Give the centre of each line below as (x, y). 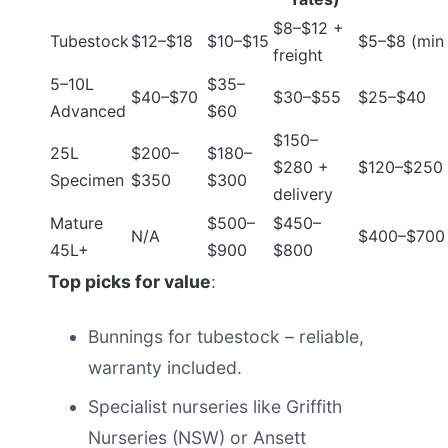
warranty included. (165, 367)
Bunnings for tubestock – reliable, (226, 336)
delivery (303, 194)
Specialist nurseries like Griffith (215, 406)
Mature (76, 223)
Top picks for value (129, 281)
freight (298, 55)
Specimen (87, 180)
